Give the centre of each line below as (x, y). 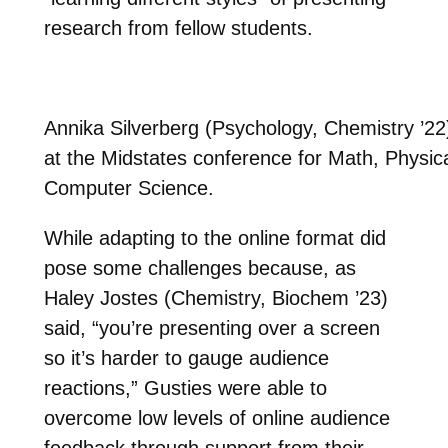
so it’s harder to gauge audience (186, 357)
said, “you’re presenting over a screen (211, 327)
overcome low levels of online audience (216, 417)
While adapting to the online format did (214, 237)
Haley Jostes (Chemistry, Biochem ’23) (215, 297)
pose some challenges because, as (199, 267)
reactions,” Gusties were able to (185, 387)
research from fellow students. (178, 27)
